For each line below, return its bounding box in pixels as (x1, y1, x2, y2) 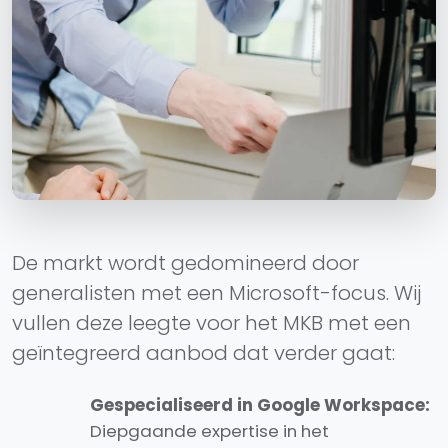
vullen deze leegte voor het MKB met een (12, 309, 411, 338)
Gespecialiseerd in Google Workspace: (90, 393, 430, 418)
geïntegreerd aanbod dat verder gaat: (12, 339, 395, 368)
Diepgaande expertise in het (90, 419, 329, 444)
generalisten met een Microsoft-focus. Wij (12, 279, 421, 308)
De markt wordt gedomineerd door (12, 249, 359, 278)
